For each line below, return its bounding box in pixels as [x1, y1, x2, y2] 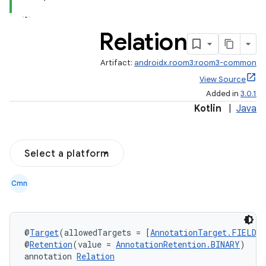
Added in [206, 88, 240, 99]
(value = [72, 239, 116, 250]
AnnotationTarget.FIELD [150, 227, 256, 238]
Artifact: [100, 58, 134, 68]
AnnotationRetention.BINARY [116, 239, 240, 250]
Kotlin [194, 103, 221, 115]
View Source [199, 74, 246, 84]
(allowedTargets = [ [59, 227, 150, 238]
